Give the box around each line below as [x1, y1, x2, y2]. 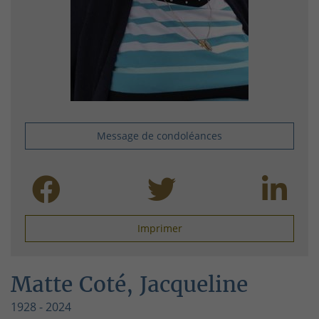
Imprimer [137, 221, 182, 236]
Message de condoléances [97, 129, 222, 143]
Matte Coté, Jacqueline [11, 271, 248, 298]
